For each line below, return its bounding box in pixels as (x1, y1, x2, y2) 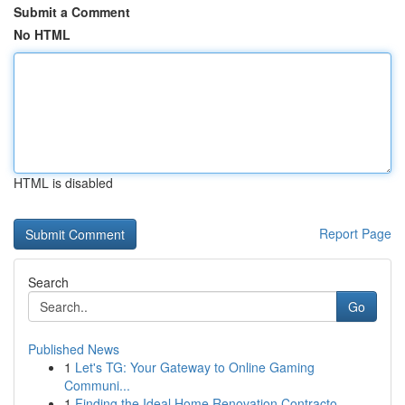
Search (28, 273, 69, 291)
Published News (28, 340, 119, 358)
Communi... (64, 376, 130, 394)
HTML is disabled (14, 174, 113, 192)
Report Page (319, 224, 391, 242)
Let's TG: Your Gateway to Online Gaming (75, 358, 315, 376)
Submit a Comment (14, 3, 130, 21)
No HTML (14, 25, 71, 43)
